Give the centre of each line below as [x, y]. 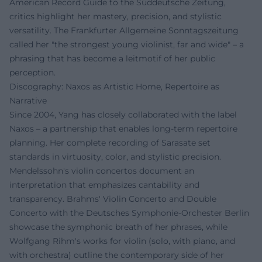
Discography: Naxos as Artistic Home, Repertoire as [114, 87]
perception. [32, 73]
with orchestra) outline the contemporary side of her [117, 255]
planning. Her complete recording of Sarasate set [110, 143]
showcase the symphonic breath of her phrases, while [118, 227]
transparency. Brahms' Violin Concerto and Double [113, 199]
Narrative [28, 101]
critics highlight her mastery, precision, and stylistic [116, 17]
